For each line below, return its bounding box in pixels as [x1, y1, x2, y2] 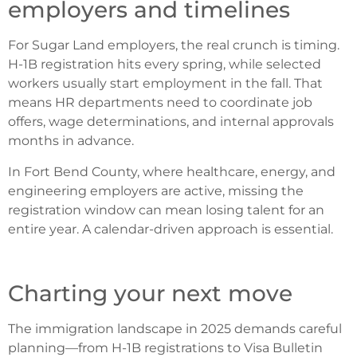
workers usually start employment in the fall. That [8, 76, 323, 92]
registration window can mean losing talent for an [8, 202, 324, 218]
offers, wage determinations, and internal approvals [8, 114, 334, 130]
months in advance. [8, 133, 134, 149]
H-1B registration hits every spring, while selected [8, 57, 321, 73]
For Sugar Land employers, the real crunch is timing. [8, 37, 339, 53]
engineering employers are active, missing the [8, 182, 304, 198]
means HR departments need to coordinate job [8, 95, 312, 111]
